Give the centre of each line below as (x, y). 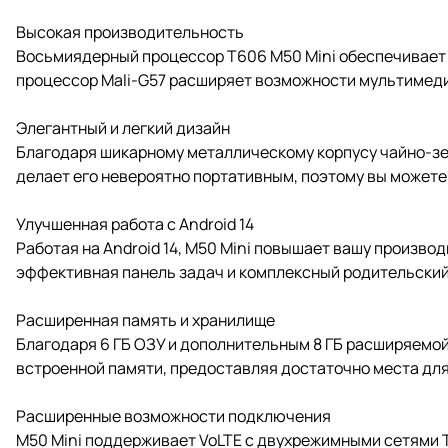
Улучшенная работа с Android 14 (135, 223)
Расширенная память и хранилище (145, 319)
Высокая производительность (130, 31)
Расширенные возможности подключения (173, 415)
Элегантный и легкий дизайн (123, 127)
